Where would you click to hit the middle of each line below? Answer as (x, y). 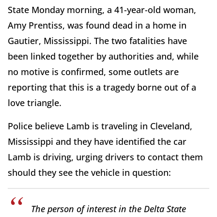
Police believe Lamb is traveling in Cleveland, (100, 126)
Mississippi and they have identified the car (97, 142)
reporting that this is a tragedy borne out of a (102, 87)
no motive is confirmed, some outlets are (93, 72)
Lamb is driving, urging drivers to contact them (105, 157)
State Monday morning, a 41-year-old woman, (102, 10)
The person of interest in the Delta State (108, 209)
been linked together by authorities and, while (103, 56)
